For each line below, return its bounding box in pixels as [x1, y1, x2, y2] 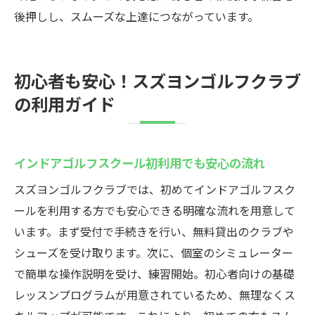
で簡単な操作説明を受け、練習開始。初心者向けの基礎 [14, 265, 295, 282]
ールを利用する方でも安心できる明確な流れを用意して [14, 202, 295, 219]
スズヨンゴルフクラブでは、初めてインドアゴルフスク [14, 181, 295, 198]
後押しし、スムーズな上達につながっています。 [14, 8, 259, 25]
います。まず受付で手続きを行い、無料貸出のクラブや [14, 223, 294, 240]
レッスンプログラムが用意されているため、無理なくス [14, 286, 295, 303]
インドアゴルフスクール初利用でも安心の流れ [14, 153, 265, 172]
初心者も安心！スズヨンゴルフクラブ [14, 67, 301, 93]
